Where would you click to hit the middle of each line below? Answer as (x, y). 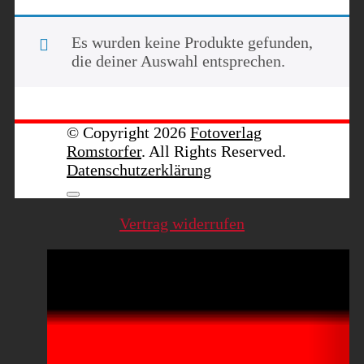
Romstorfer (104, 151)
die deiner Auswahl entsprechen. (178, 61)
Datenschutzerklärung (139, 169)
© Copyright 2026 (128, 132)
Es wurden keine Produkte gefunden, (192, 42)
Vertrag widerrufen (182, 223)
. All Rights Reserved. (214, 151)
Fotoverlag (226, 132)
